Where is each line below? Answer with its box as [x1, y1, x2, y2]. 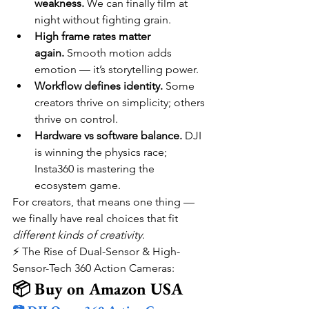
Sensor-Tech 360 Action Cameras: [12, 261, 175, 275]
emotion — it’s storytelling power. [34, 63, 199, 76]
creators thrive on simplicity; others [34, 96, 208, 109]
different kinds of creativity [12, 228, 142, 241]
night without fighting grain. [34, 13, 171, 26]
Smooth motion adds [64, 46, 175, 59]
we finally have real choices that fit [12, 212, 181, 225]
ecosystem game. [34, 179, 121, 192]
